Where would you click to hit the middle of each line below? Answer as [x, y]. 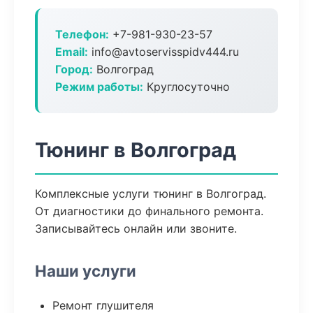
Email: [72, 52]
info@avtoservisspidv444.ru [163, 52]
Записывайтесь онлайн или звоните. [136, 228]
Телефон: [82, 34]
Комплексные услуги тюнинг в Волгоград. [151, 194]
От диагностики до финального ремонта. [149, 211]
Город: [74, 69]
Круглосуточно [187, 87]
